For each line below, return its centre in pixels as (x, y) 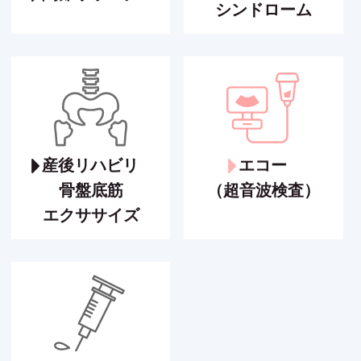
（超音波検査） (263, 191)
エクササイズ (91, 216)
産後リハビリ (90, 166)
